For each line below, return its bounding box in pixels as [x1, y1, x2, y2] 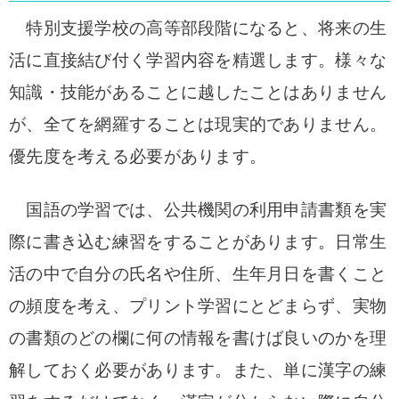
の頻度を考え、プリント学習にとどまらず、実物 [9, 297, 387, 315]
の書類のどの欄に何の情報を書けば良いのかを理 [9, 329, 387, 347]
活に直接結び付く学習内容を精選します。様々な [9, 51, 387, 69]
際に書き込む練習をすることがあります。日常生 [9, 232, 387, 251]
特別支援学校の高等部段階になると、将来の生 [9, 19, 387, 37]
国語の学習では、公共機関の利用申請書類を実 [9, 200, 387, 219]
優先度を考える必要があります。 [9, 147, 267, 166]
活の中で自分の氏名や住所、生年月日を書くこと [9, 265, 387, 283]
